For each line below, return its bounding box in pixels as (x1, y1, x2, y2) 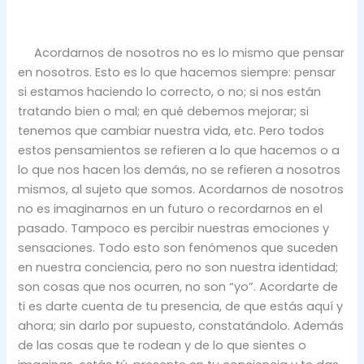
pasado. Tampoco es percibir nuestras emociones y (18, 220, 330, 237)
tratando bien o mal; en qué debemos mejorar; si (18, 103, 310, 120)
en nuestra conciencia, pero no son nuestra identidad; (18, 259, 339, 276)
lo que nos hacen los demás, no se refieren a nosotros (18, 162, 341, 179)
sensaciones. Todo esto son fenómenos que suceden (18, 240, 339, 257)
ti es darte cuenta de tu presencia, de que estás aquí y (18, 298, 344, 315)
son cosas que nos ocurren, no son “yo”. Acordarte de (18, 279, 339, 296)
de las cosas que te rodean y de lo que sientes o (18, 337, 307, 354)
